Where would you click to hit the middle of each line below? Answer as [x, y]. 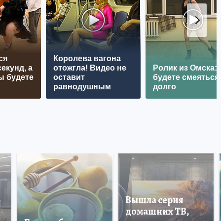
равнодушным [82, 87]
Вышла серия [154, 200]
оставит [69, 77]
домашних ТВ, [157, 211]
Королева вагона [87, 58]
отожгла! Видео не [90, 68]
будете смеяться [186, 77]
